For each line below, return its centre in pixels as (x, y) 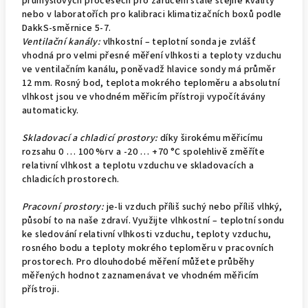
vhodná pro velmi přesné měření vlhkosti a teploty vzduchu (152, 56)
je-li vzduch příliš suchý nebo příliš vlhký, (193, 207)
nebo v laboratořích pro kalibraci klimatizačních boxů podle (152, 14)
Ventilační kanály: (63, 42)
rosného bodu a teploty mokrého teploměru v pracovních (148, 248)
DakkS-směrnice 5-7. (68, 28)
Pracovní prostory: (63, 207)
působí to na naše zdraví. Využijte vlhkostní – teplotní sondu (153, 221)
